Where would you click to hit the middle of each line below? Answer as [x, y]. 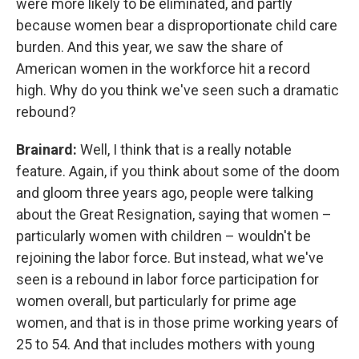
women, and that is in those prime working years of [177, 323]
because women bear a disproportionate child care [177, 25]
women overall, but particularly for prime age [156, 301]
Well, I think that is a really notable [184, 149]
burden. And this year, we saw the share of [150, 47]
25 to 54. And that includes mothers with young [165, 344]
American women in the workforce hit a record [163, 69]
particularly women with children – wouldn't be [163, 236]
